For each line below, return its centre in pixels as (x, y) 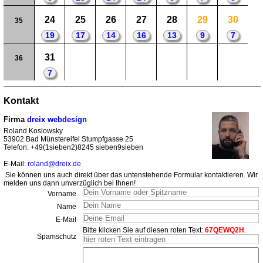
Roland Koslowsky (33, 131)
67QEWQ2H (225, 230)
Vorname (62, 194)
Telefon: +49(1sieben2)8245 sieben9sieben (73, 148)
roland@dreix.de (54, 164)
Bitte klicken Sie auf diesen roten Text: (144, 230)
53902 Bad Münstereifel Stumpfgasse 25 (68, 139)
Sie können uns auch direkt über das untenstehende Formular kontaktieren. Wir (131, 175)
